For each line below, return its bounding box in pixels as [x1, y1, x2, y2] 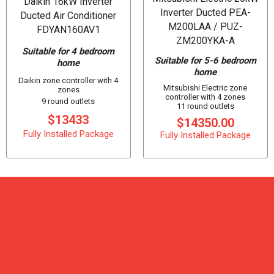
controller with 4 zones [165, 92, 246, 102]
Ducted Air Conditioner [20, 9, 117, 21]
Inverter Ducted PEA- [160, 7, 251, 18]
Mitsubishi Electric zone [163, 83, 248, 92]
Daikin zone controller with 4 [18, 76, 119, 86]
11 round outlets [176, 102, 234, 111]
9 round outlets [42, 96, 95, 106]
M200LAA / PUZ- [168, 21, 243, 32]
